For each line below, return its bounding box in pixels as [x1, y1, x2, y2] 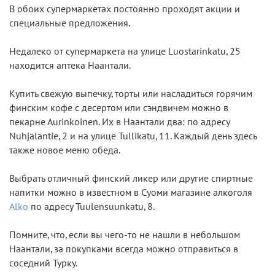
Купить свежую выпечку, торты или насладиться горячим [9, 88, 252, 99]
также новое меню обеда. [9, 144, 120, 156]
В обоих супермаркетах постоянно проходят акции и [9, 3, 240, 15]
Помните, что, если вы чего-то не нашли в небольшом [9, 229, 240, 241]
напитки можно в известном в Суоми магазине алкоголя [9, 187, 252, 198]
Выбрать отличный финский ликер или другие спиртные [9, 172, 253, 184]
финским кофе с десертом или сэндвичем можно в [9, 102, 228, 114]
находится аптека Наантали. [9, 60, 131, 71]
